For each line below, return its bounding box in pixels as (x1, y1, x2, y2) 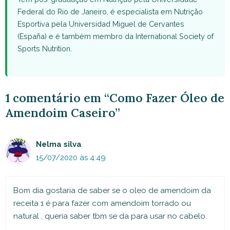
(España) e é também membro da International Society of (17, 31, 214, 41)
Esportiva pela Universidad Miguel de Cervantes (17, 19, 184, 28)
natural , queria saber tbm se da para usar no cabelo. (13, 212, 207, 221)
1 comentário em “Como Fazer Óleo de (5, 90, 224, 105)
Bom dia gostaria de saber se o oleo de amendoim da (13, 186, 211, 196)
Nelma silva (36, 139, 82, 149)
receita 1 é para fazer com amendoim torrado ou (13, 199, 191, 208)
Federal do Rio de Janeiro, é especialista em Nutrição (17, 7, 203, 16)
